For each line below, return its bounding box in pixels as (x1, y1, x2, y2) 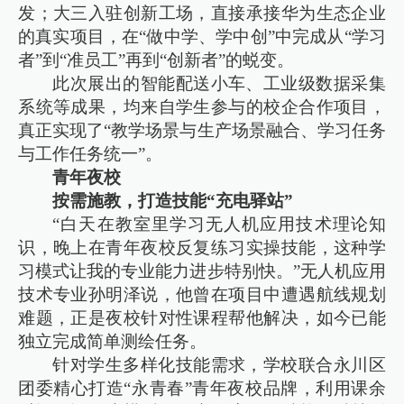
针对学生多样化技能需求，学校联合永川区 (52, 354, 386, 374)
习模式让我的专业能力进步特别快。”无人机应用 (18, 261, 386, 280)
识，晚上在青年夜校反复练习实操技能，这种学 (18, 237, 386, 257)
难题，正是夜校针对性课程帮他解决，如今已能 (18, 308, 386, 327)
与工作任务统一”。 (18, 143, 168, 163)
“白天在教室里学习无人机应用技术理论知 (52, 214, 386, 234)
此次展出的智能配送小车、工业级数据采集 (52, 73, 386, 93)
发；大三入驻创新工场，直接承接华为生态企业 (18, 3, 386, 23)
